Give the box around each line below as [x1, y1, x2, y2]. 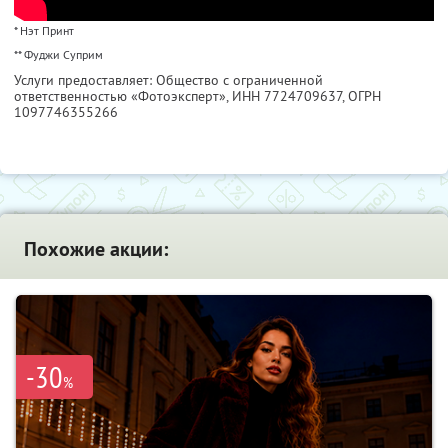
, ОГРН [342, 87, 381, 106]
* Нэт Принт [14, 23, 74, 39]
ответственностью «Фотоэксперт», [14, 87, 232, 106]
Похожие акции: [24, 236, 168, 263]
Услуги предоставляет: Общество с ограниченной [14, 71, 323, 90]
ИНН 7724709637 [232, 87, 342, 106]
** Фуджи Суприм [14, 47, 103, 63]
